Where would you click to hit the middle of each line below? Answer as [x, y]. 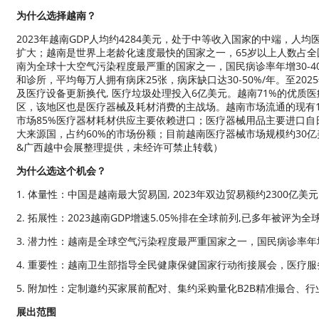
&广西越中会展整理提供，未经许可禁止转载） [119, 147]
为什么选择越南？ [56, 16]
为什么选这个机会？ [61, 171]
